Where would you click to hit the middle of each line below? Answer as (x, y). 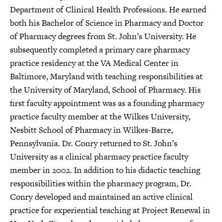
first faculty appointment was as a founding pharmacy (107, 103)
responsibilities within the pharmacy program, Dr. (101, 183)
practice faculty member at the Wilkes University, (100, 116)
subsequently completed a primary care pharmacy (100, 50)
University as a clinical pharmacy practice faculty (99, 157)
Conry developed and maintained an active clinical (101, 197)
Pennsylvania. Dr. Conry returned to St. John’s (94, 143)
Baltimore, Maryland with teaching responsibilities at (106, 76)
